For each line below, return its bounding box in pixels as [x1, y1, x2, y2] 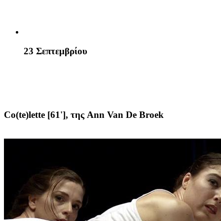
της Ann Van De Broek [71, 110, 164, 120]
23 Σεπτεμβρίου [24, 46, 87, 57]
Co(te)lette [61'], [4, 110, 71, 120]
